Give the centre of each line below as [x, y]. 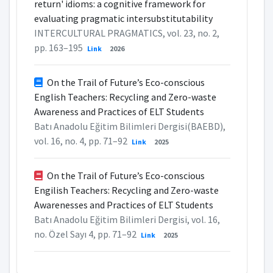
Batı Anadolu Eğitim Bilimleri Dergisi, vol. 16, [127, 219]
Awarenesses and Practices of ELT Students [123, 204]
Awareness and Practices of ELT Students [119, 111]
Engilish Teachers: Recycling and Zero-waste [126, 190]
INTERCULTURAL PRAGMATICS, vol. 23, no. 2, [126, 33]
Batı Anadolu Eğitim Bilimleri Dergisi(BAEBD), [129, 126]
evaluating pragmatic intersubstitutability [123, 18]
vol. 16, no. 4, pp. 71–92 [81, 140]
